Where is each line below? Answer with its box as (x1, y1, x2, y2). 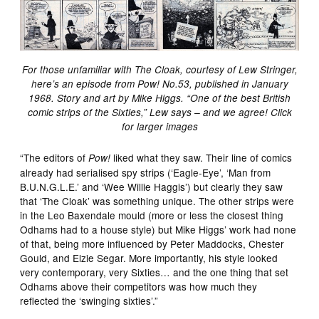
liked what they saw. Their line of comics (113, 150, 293, 164)
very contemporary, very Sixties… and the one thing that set (20, 264, 289, 279)
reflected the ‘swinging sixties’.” (20, 293, 159, 308)
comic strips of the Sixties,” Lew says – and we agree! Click (27, 105, 292, 119)
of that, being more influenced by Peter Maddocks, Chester (20, 236, 285, 251)
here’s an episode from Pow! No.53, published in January (31, 76, 288, 90)
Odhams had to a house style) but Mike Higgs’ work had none (20, 221, 297, 236)
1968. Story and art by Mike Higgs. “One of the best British (28, 90, 291, 105)
